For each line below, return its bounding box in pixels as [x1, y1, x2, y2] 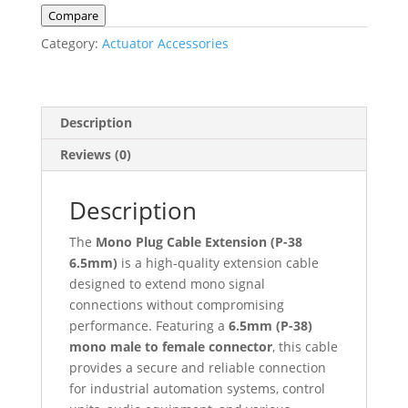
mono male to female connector [68, 337, 272, 355]
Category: [40, 34, 102, 52]
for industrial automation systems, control [68, 379, 325, 397]
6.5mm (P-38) [228, 316, 312, 334]
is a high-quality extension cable [117, 253, 319, 271]
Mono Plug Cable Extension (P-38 [95, 232, 302, 250]
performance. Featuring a [68, 316, 229, 334]
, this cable [271, 337, 338, 355]
